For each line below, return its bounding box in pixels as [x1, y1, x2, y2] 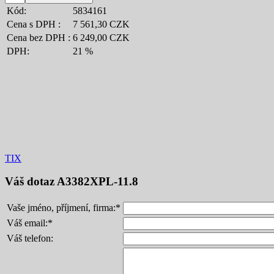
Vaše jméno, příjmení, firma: [7, 202, 116, 213]
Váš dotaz [5, 175, 57, 188]
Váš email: [7, 218, 48, 229]
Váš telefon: [7, 233, 53, 244]
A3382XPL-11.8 [57, 175, 138, 188]
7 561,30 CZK [73, 18, 130, 29]
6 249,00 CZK [73, 32, 130, 43]
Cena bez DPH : [7, 32, 70, 43]
